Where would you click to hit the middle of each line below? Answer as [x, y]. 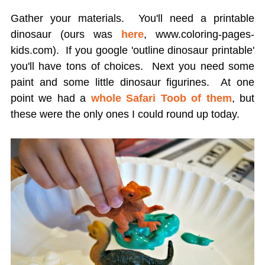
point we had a [51, 98]
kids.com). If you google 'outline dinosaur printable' [132, 51]
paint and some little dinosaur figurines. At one [132, 83]
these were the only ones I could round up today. [125, 114]
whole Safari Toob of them [161, 98]
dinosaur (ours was [66, 35]
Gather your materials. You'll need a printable [132, 19]
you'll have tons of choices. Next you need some [132, 67]
